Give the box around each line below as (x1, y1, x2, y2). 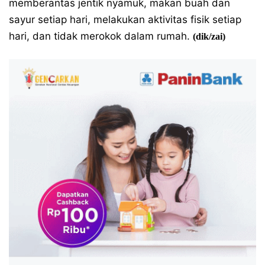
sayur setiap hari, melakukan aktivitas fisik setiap (9, 13, 241, 25)
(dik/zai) (193, 31, 225, 41)
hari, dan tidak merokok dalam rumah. (9, 30, 193, 42)
